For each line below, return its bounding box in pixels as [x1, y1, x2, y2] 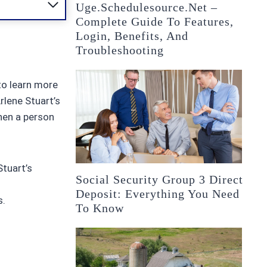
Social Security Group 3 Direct [76, 172, 244, 186]
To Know [76, 201, 125, 215]
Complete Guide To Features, [76, 14, 234, 28]
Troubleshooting [76, 43, 164, 57]
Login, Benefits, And [76, 29, 189, 42]
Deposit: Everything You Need [76, 187, 240, 200]
